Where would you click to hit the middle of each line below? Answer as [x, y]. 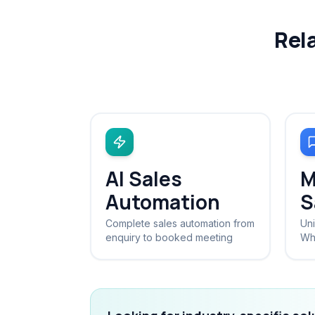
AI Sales [144, 179]
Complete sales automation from [180, 223]
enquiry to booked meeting [169, 237]
